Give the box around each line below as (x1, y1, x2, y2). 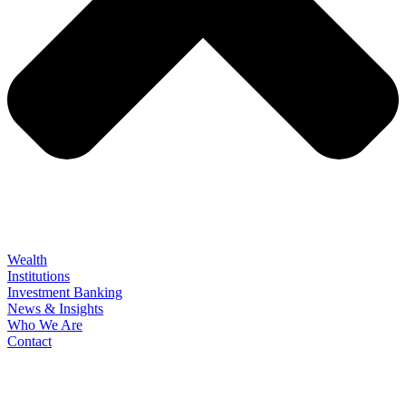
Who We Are (7, 317, 82, 333)
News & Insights (7, 301, 103, 317)
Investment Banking (7, 285, 122, 301)
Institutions (7, 268, 70, 285)
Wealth (7, 252, 47, 268)
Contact (7, 333, 52, 350)
